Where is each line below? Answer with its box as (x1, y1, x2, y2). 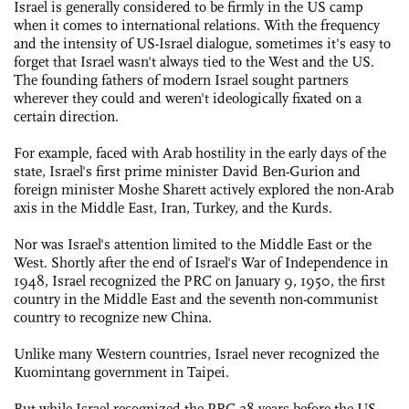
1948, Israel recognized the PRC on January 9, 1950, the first (14, 272, 385, 289)
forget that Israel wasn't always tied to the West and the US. (14, 53, 374, 70)
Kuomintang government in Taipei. (14, 363, 229, 381)
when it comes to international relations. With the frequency (14, 16, 380, 34)
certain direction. (14, 108, 119, 125)
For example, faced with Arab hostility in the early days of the (14, 144, 386, 162)
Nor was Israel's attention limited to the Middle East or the (14, 236, 372, 253)
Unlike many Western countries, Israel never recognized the (14, 345, 379, 362)
